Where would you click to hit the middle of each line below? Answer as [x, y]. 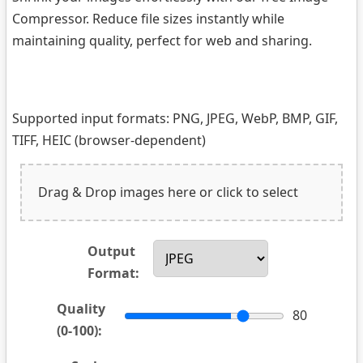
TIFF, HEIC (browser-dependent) [109, 140]
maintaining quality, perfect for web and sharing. [162, 41]
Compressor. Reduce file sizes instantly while [148, 19]
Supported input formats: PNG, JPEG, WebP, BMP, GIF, [175, 118]
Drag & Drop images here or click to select [168, 192]
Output [111, 251]
